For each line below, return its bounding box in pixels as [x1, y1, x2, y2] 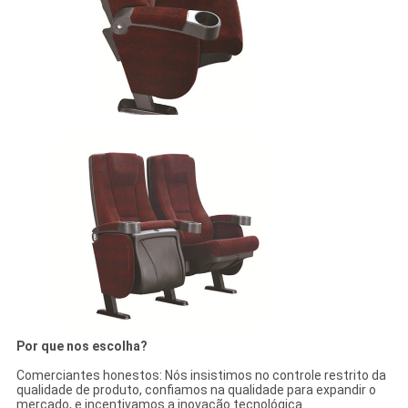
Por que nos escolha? [15, 339, 148, 354]
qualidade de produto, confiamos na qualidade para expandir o [15, 382, 376, 398]
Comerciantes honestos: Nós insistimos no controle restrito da [15, 368, 386, 383]
